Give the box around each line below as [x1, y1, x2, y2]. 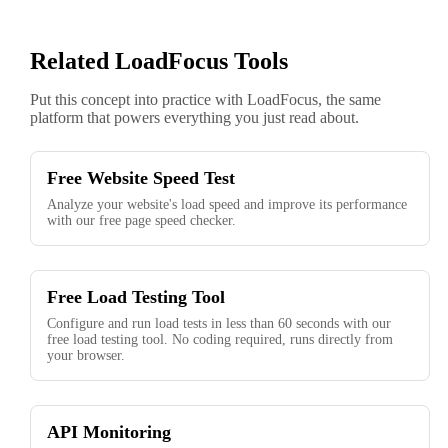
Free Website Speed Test [47, 168, 235, 189]
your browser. [47, 348, 125, 364]
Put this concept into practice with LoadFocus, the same [30, 91, 381, 109]
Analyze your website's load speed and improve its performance [47, 197, 407, 213]
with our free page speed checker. [47, 213, 236, 229]
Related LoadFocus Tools [30, 48, 288, 75]
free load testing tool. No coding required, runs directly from [47, 332, 393, 348]
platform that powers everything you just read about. [30, 109, 359, 127]
